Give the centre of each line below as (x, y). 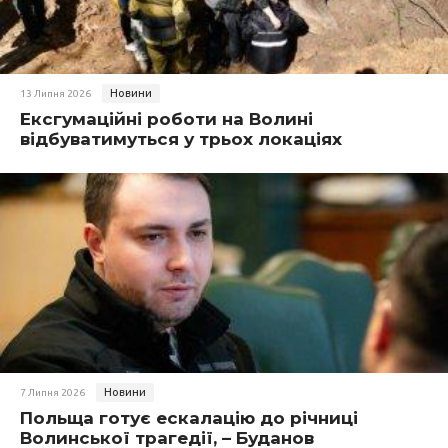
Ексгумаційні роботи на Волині (166, 119)
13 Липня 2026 (55, 93)
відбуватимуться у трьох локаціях (181, 139)
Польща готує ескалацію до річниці (189, 418)
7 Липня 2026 (52, 392)
